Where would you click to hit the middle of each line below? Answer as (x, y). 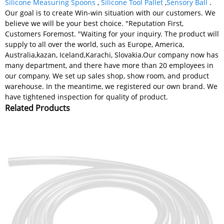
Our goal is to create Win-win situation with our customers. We (110, 12)
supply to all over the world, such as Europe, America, (94, 44)
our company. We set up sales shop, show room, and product (107, 75)
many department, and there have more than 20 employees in (109, 65)
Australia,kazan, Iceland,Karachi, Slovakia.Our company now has (112, 54)
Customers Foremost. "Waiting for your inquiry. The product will (112, 33)
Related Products (37, 108)
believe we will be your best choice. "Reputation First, (94, 23)
